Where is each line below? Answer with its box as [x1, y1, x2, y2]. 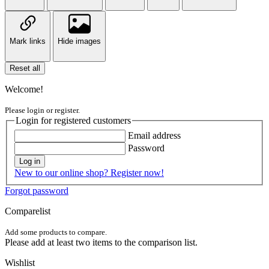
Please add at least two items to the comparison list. [5, 237, 198, 247]
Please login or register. [5, 106, 80, 115]
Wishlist [5, 257, 35, 268]
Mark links [10, 37, 46, 46]
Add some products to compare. [5, 227, 107, 237]
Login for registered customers [16, 115, 131, 126]
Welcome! [5, 84, 43, 95]
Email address [128, 130, 181, 141]
